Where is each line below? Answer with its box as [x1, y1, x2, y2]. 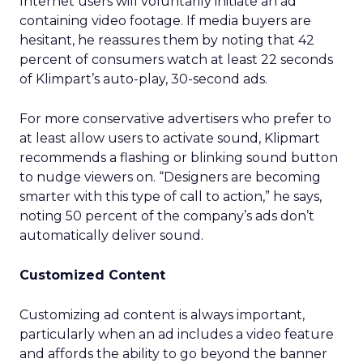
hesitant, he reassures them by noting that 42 [19, 32, 314, 48]
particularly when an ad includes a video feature [19, 327, 334, 342]
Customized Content [19, 267, 165, 283]
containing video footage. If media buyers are [19, 13, 311, 28]
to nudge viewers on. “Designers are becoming [19, 169, 321, 185]
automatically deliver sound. [19, 228, 203, 243]
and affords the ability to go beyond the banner [19, 346, 327, 361]
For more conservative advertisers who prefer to [19, 111, 331, 126]
